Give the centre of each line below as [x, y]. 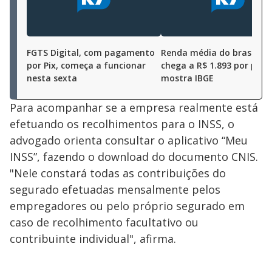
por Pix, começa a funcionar [86, 66]
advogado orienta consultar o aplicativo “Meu [129, 141]
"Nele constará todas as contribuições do [118, 173]
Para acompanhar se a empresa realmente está [134, 108]
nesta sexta [52, 78]
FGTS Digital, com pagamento [91, 53]
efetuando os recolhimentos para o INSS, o [122, 124]
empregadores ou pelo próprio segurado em [127, 206]
